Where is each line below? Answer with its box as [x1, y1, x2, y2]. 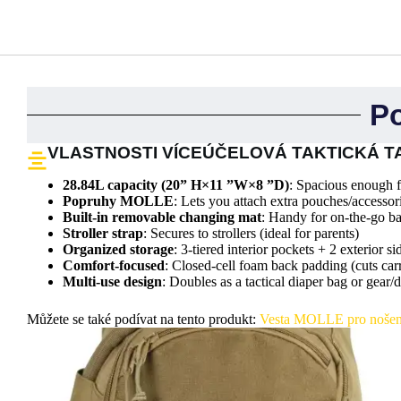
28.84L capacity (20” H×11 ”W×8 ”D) [62, 177, 289, 193]
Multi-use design [62, 274, 162, 290]
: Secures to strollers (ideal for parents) [142, 226, 359, 242]
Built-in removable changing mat [62, 209, 261, 226]
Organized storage [62, 242, 174, 258]
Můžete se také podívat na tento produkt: [26, 311, 260, 328]
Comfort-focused [62, 258, 165, 274]
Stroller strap [62, 226, 143, 242]
